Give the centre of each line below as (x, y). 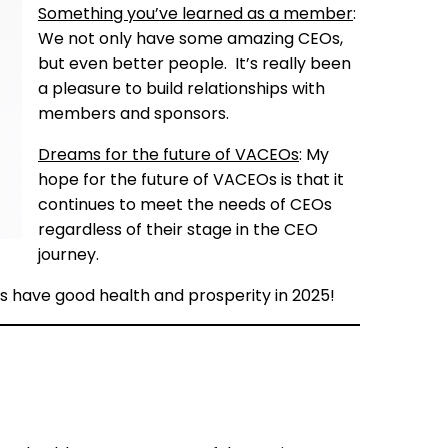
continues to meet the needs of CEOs (185, 204)
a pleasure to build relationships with (181, 88)
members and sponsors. (133, 113)
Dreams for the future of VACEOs (168, 154)
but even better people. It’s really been (194, 63)
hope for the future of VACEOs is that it (191, 179)
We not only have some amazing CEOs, (190, 38)
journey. (68, 254)
